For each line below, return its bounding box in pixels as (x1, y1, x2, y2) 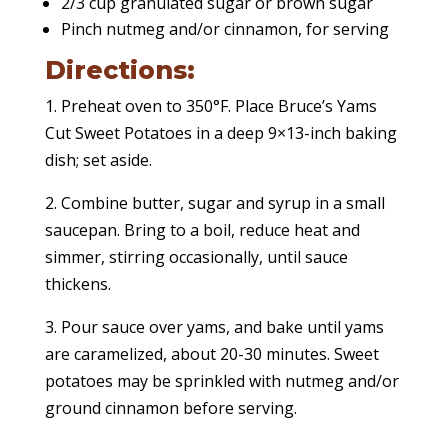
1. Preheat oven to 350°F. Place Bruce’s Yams (44, 95, 377, 118)
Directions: (44, 55, 195, 86)
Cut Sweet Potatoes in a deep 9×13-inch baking (44, 122, 397, 145)
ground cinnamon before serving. (44, 397, 297, 420)
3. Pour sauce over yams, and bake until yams (44, 316, 384, 339)
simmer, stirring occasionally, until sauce (44, 246, 348, 269)
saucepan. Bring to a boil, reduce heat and (44, 219, 360, 242)
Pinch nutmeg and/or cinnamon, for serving (60, 18, 389, 41)
